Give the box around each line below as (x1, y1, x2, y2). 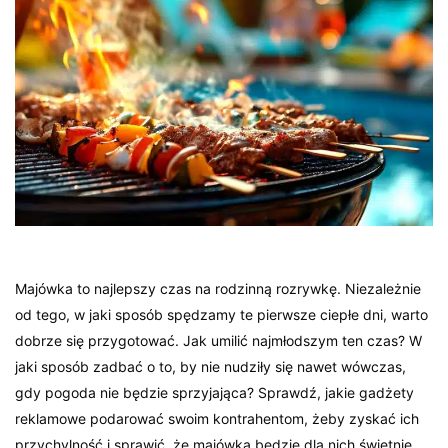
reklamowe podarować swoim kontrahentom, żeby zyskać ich (15, 410, 420, 428)
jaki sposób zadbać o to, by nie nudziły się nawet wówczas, (15, 358, 407, 376)
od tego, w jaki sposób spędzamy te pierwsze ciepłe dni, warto (15, 306, 429, 324)
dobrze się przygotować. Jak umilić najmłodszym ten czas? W (15, 332, 423, 350)
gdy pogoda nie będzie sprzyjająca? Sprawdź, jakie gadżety (15, 384, 415, 402)
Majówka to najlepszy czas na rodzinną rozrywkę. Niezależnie (15, 280, 422, 298)
